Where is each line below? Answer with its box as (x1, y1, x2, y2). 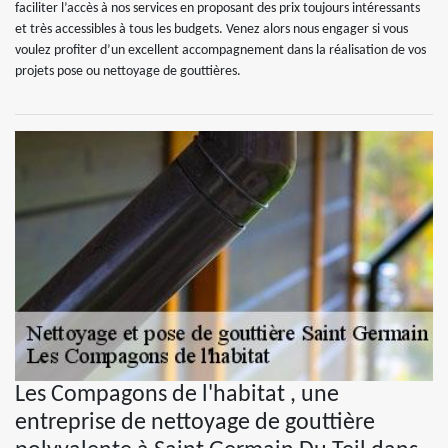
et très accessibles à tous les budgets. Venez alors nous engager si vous (15, 22, 408, 37)
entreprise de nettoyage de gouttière (15, 411, 375, 435)
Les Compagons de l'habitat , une (15, 383, 339, 407)
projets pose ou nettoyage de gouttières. (15, 64, 241, 79)
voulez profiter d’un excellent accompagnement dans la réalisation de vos (15, 43, 426, 58)
